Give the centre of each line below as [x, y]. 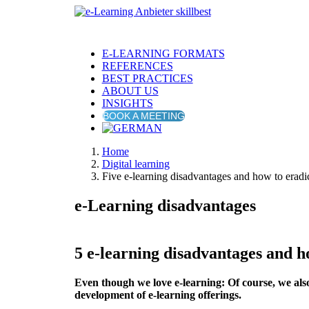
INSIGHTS [127, 103]
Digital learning [136, 164]
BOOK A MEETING [143, 116]
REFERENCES [137, 66]
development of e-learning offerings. [158, 295]
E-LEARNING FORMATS [163, 53]
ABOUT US [130, 91]
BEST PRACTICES [147, 78]
